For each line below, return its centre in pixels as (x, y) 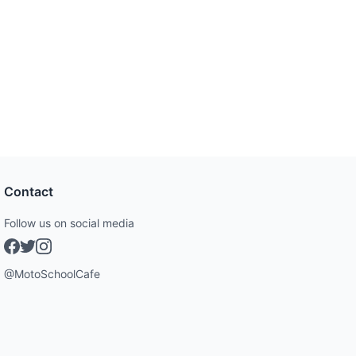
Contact (29, 192)
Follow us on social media (70, 223)
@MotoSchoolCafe (52, 274)
